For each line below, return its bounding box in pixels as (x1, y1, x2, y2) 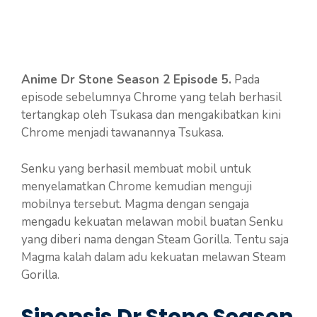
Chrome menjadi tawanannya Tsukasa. (21, 125, 224, 142)
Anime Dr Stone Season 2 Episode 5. (21, 71, 231, 88)
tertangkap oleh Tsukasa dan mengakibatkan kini (21, 107, 281, 124)
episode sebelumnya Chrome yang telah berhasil (21, 89, 282, 106)
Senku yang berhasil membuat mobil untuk (21, 160, 251, 177)
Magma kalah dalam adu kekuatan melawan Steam (21, 248, 286, 265)
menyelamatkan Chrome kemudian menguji (21, 178, 252, 195)
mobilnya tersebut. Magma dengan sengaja (21, 195, 249, 212)
